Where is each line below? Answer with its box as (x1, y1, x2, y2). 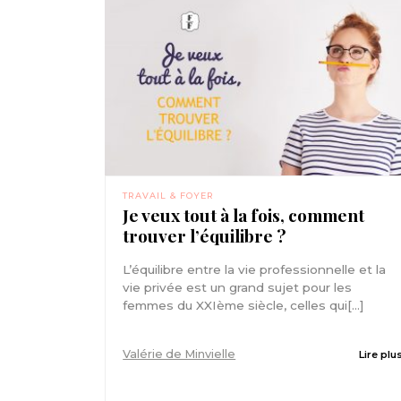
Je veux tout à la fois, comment (123, 202, 365, 226)
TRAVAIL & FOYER (123, 190, 215, 200)
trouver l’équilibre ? (123, 223, 286, 247)
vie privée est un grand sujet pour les (123, 279, 353, 294)
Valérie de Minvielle (123, 346, 236, 361)
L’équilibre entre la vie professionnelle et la (123, 261, 387, 277)
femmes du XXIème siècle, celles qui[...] (123, 297, 365, 312)
